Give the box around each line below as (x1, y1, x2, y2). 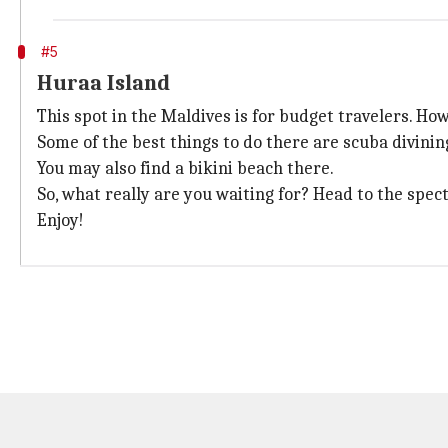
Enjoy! (37, 210, 84, 231)
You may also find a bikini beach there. (37, 158, 334, 179)
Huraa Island (37, 70, 170, 96)
